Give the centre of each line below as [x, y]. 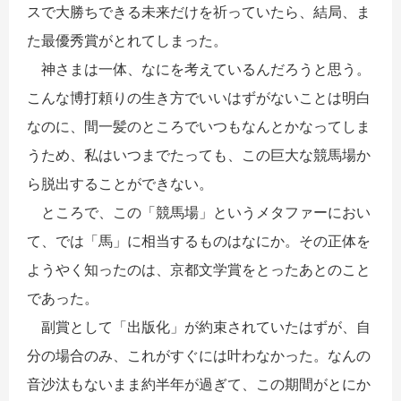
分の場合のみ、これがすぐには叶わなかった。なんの [199, 355]
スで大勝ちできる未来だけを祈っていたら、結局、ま [199, 11]
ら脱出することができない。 [120, 183]
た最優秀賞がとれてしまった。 [127, 40]
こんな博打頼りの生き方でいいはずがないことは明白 [199, 97]
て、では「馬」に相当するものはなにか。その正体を [199, 240]
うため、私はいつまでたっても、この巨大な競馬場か [199, 154]
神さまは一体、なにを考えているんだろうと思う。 [199, 68]
